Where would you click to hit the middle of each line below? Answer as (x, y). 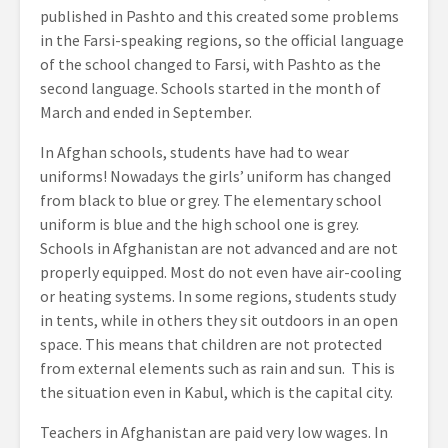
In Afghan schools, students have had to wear (194, 152)
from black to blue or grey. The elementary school (211, 200)
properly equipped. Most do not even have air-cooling (221, 272)
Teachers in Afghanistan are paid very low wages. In (214, 432)
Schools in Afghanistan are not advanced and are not (219, 248)
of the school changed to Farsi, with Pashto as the (210, 64)
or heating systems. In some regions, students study (218, 296)
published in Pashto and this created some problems (219, 16)
